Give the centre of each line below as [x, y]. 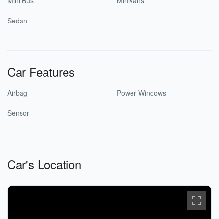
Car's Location [44, 164]
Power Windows [142, 93]
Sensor [18, 113]
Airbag [17, 93]
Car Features [41, 72]
